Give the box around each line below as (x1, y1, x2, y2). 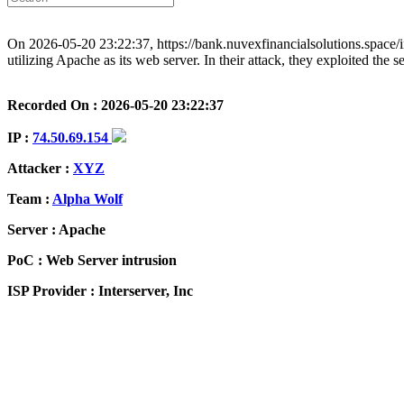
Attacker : (7, 161, 73, 177)
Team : (7, 191, 52, 207)
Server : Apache (7, 222, 106, 238)
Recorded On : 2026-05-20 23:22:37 (7, 97, 224, 114)
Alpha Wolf (52, 191, 123, 207)
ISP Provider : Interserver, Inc (7, 283, 193, 299)
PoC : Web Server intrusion (7, 252, 177, 269)
